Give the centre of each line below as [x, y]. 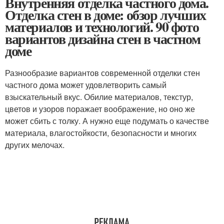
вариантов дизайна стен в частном [103, 39]
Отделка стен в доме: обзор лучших [105, 15]
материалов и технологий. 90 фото [102, 27]
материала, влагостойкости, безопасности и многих [101, 133]
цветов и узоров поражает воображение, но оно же [100, 109]
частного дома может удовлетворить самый [86, 85]
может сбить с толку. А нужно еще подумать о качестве [107, 121]
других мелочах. [35, 145]
